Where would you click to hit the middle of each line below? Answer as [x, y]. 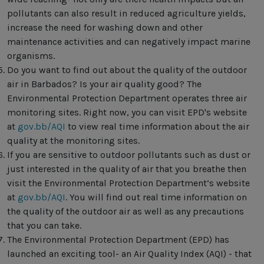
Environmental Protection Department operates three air [127, 98]
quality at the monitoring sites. [73, 141]
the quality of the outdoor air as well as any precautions [126, 211]
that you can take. [44, 225]
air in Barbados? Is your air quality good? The [104, 84]
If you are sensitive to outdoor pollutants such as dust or [129, 155]
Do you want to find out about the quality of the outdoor [127, 70]
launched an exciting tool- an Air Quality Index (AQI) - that [129, 254]
